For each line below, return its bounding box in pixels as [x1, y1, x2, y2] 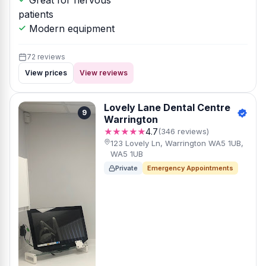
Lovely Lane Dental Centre [104, 102, 230, 113]
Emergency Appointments [147, 164, 233, 172]
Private [115, 164, 138, 172]
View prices [25, 68, 67, 77]
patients [18, 8, 53, 20]
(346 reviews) [158, 126, 209, 136]
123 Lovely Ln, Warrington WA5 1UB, [110, 138, 244, 148]
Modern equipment [26, 23, 115, 34]
